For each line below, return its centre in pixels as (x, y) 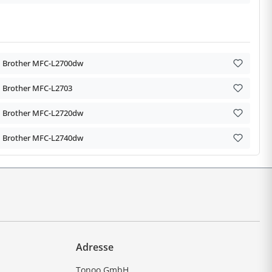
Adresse (94, 247)
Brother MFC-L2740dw (43, 138)
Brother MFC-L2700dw (43, 63)
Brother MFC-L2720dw (43, 113)
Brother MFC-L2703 (37, 88)
